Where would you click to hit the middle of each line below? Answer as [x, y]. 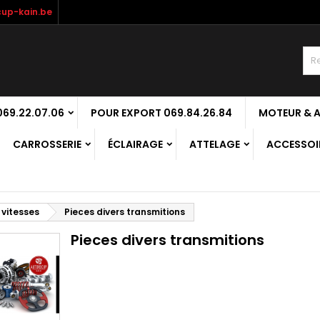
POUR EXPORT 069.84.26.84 [161, 113]
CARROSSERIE [47, 144]
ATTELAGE [215, 144]
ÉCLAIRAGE [135, 144]
